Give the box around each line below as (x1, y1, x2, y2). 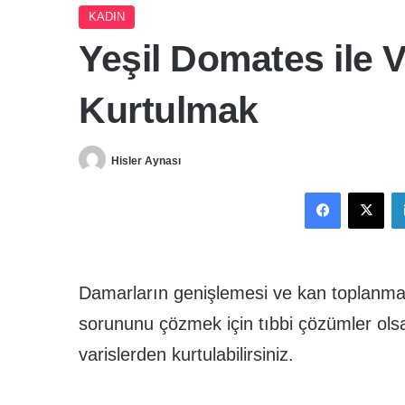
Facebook (340, 184, 391, 199)
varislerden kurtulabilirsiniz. (79, 344, 294, 365)
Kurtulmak (79, 89, 259, 131)
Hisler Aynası (111, 155, 181, 167)
